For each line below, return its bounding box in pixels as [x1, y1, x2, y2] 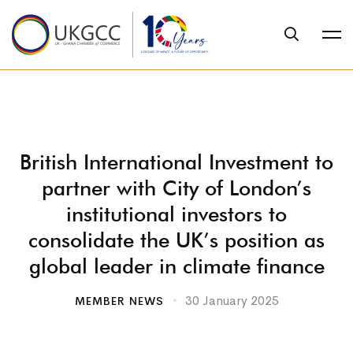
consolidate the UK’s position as [28, 228, 325, 252]
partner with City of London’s [42, 176, 311, 200]
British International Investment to [20, 150, 333, 174]
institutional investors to [66, 202, 287, 226]
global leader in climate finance [28, 254, 325, 278]
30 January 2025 [184, 292, 279, 309]
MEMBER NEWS [74, 294, 164, 308]
